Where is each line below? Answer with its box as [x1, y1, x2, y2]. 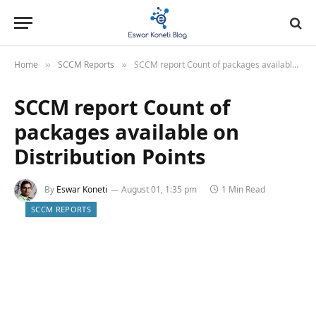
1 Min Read [221, 183, 265, 196]
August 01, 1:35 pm [121, 183, 197, 196]
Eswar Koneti [56, 183, 107, 196]
